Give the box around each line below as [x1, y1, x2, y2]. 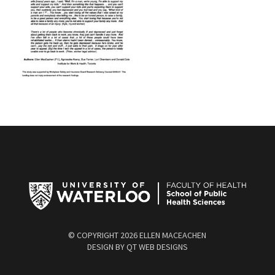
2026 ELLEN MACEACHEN [120, 230, 207, 241]
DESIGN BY [87, 241, 126, 253]
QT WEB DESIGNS [126, 241, 188, 253]
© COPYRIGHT [68, 230, 121, 241]
